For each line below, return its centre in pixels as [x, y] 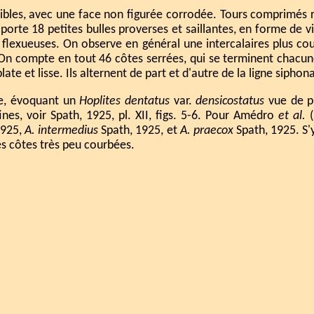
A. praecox [206, 130]
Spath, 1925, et [139, 130]
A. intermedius [62, 130]
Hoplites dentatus [124, 101]
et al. [292, 116]
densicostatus [230, 101]
